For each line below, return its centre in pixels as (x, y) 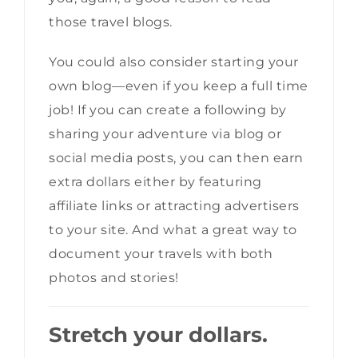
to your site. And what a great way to (173, 229)
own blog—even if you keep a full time (179, 86)
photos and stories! (115, 277)
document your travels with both (161, 253)
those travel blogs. (112, 22)
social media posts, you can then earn (176, 157)
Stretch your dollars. (158, 334)
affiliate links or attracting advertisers (174, 205)
